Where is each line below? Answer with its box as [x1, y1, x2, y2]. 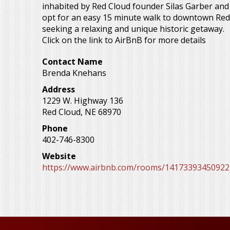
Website [42, 150, 76, 162]
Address [42, 83, 75, 95]
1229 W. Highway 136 [42, 94, 123, 106]
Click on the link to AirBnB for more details [42, 34, 206, 46]
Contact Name [42, 55, 103, 67]
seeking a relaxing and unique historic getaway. [42, 23, 224, 34]
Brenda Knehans [42, 67, 106, 79]
